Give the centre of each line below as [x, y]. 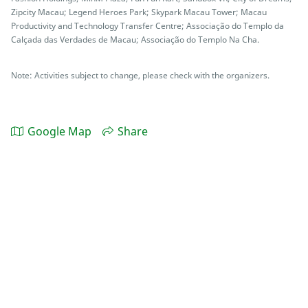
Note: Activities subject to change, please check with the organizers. [140, 75]
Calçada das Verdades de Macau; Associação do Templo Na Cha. [135, 40]
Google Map [59, 132]
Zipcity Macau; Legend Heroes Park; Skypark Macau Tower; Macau [139, 12]
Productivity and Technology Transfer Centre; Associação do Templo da [147, 26]
